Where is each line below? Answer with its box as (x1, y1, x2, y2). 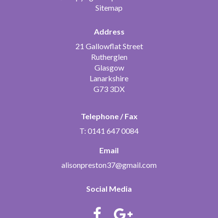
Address (93, 27, 125, 36)
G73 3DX (93, 84, 125, 94)
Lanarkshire (90, 73, 128, 83)
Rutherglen (91, 52, 127, 62)
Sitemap (95, 3, 123, 13)
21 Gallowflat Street (75, 41, 143, 51)
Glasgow (94, 63, 124, 73)
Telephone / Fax (80, 111, 138, 121)
